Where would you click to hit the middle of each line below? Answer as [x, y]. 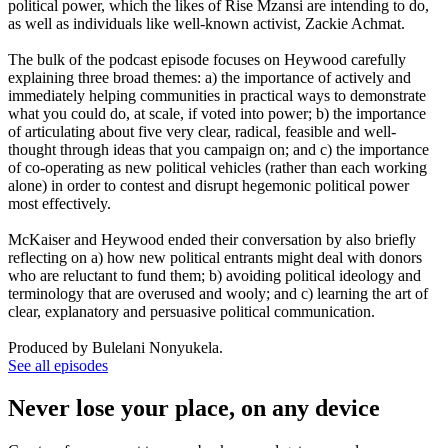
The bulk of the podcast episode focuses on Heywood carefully [207, 59]
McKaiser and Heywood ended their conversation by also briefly [212, 239]
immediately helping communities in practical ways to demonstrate [217, 95]
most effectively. [59, 203]
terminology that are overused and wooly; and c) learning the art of [218, 293]
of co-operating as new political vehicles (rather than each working [217, 167]
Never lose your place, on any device [194, 407]
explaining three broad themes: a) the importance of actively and [209, 77]
